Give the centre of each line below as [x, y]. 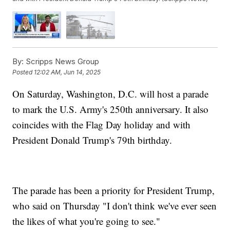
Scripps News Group [62, 61]
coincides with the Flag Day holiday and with [102, 124]
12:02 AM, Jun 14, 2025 [68, 72]
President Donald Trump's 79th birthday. [92, 140]
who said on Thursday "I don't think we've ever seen [115, 205]
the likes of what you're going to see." [87, 221]
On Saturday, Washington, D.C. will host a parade [111, 93]
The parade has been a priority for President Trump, [114, 190]
